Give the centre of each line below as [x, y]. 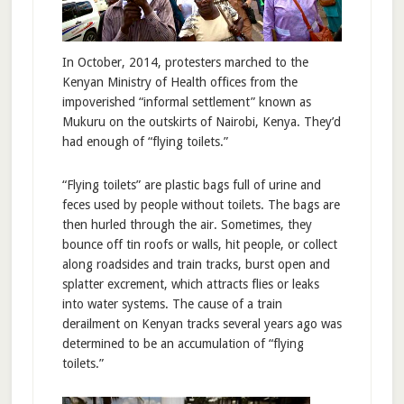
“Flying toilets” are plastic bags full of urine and [191, 185]
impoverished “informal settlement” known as [186, 102]
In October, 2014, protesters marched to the [185, 63]
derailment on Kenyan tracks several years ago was [202, 324]
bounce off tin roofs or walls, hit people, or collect [199, 245]
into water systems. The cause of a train [172, 304]
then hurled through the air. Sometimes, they [187, 225]
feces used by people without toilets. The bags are [201, 205]
